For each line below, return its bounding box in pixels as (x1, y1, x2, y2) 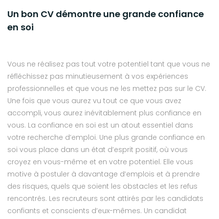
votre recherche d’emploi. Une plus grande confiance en (7, 132, 205, 143)
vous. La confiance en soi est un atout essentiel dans (7, 120, 193, 131)
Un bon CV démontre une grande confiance (7, 8, 204, 21)
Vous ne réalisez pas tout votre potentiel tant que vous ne (7, 59, 210, 69)
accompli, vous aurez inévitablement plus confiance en (7, 108, 201, 118)
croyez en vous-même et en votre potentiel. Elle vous (7, 157, 193, 167)
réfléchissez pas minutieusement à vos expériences (7, 71, 188, 82)
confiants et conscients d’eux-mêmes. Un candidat (7, 206, 187, 216)
